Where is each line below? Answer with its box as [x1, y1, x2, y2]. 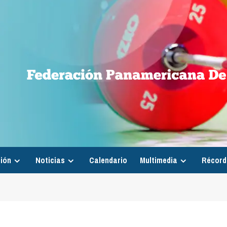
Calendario [89, 155, 127, 166]
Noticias [35, 155, 65, 166]
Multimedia [140, 155, 177, 166]
